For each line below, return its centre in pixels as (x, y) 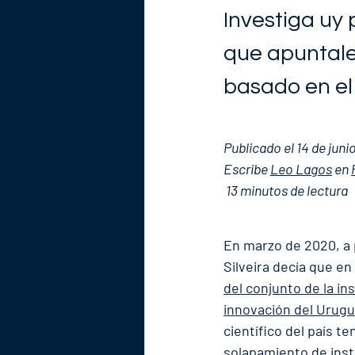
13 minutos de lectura (287, 190)
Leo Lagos (301, 169)
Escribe (247, 169)
